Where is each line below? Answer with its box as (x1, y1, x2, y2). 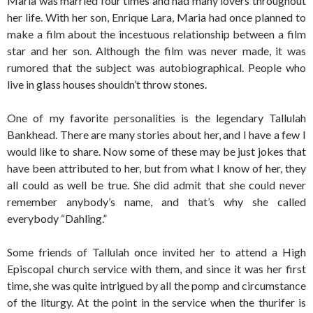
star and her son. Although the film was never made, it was (7, 44, 306, 57)
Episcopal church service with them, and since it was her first (7, 262, 306, 275)
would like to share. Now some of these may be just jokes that (7, 145, 306, 158)
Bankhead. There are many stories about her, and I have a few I (7, 128, 306, 141)
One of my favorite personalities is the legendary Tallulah (7, 111, 306, 124)
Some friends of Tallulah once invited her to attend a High (7, 245, 306, 259)
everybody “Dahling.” (7, 212, 107, 225)
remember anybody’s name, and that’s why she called (7, 195, 306, 208)
